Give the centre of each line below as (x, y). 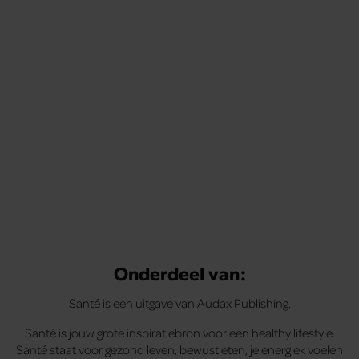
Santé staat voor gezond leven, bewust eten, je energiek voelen (179, 349)
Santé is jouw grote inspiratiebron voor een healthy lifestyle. (179, 332)
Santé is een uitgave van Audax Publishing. (179, 303)
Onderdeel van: (179, 272)
